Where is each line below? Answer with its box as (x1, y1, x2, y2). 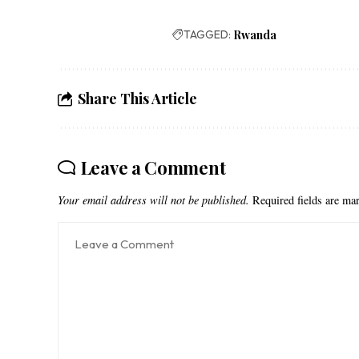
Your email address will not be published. (58, 192, 249, 208)
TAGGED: (184, 26, 232, 42)
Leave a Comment (80, 155, 226, 179)
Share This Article (78, 88, 197, 108)
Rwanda (233, 26, 277, 42)
